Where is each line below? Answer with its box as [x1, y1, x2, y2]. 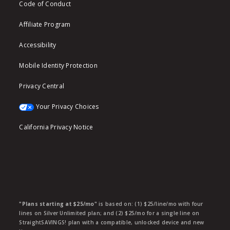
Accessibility [19, 40, 56, 49]
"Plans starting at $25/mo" [19, 200, 97, 207]
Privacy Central [19, 81, 65, 90]
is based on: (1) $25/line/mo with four [97, 200, 203, 207]
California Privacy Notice [19, 122, 93, 131]
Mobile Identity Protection [19, 61, 98, 70]
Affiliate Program [19, 20, 71, 29]
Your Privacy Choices [35, 102, 99, 111]
